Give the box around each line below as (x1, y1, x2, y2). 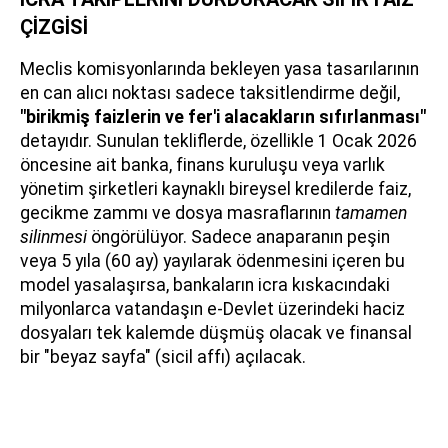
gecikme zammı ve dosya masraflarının (20, 203, 335, 224)
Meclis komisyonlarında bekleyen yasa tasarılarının (20, 59, 419, 80)
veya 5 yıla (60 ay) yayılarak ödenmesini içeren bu (20, 251, 405, 272)
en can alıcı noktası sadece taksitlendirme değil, (20, 83, 400, 104)
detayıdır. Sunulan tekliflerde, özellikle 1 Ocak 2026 (20, 131, 417, 152)
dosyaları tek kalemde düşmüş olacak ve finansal (20, 323, 412, 344)
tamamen (335, 203, 407, 224)
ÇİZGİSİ (20, 15, 88, 40)
